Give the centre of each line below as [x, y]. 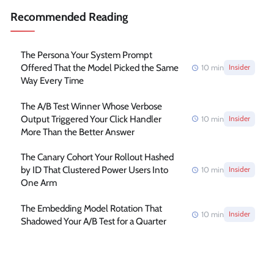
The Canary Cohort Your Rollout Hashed [97, 157]
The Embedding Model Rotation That [91, 208]
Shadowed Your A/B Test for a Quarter [93, 221]
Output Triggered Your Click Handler [91, 119]
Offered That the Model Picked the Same [99, 68]
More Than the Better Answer [77, 131]
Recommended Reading [69, 17]
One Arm [39, 183]
